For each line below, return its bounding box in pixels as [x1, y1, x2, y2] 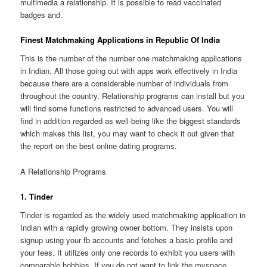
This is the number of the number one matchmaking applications [20, 52, 243, 64]
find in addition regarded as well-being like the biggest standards [20, 115, 241, 127]
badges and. [20, 8, 63, 20]
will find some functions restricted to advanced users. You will [20, 103, 234, 114]
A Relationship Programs [20, 165, 107, 177]
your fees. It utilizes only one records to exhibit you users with [20, 247, 235, 259]
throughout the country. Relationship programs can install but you [20, 90, 245, 102]
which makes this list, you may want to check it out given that [20, 128, 235, 139]
